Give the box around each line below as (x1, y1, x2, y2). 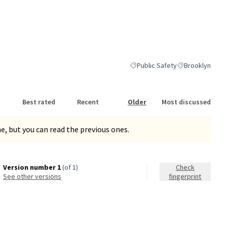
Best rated (22, 97, 55, 106)
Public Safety (137, 60, 177, 70)
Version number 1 (3, 163, 61, 172)
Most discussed (162, 97, 211, 106)
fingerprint (169, 172, 202, 181)
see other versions (7, 172, 62, 181)
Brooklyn (184, 60, 211, 70)
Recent (77, 97, 99, 106)
